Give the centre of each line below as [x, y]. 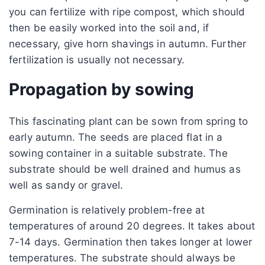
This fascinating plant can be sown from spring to [129, 121]
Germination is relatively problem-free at [107, 210]
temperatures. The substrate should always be [122, 258]
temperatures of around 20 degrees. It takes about [132, 226]
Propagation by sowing [101, 89]
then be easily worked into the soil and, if [109, 28]
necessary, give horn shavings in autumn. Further [128, 43]
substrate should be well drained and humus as [125, 169]
